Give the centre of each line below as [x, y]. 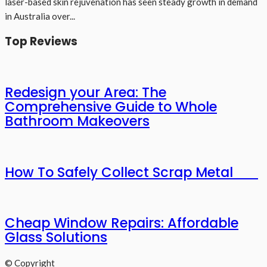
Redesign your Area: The [86, 93]
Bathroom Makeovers [77, 121]
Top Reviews [41, 41]
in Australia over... [40, 16]
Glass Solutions [56, 237]
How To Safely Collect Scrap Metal [131, 172]
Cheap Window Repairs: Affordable [122, 223]
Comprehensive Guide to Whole [111, 107]
